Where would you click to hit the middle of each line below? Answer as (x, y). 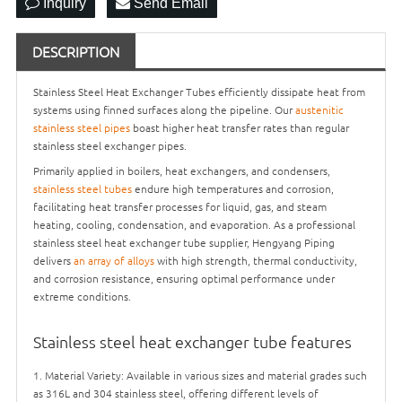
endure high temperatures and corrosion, (233, 188)
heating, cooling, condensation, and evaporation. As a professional (194, 224)
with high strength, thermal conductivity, (256, 260)
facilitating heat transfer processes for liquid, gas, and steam (180, 206)
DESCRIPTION (76, 51)
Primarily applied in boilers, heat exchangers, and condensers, (182, 170)
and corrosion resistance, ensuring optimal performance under (184, 278)
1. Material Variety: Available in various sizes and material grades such (200, 375)
